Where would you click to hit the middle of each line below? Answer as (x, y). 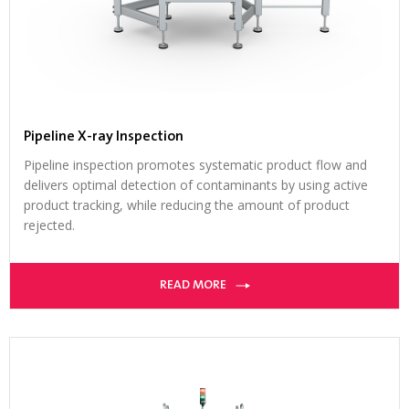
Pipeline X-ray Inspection (104, 137)
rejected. (49, 225)
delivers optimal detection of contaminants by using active (196, 185)
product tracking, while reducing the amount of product (187, 205)
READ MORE (193, 286)
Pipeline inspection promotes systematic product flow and (195, 165)
